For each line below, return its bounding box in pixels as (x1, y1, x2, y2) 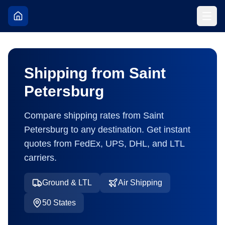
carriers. (24, 153, 57, 163)
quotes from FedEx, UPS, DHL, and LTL (24, 139, 184, 149)
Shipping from (24, 65, 129, 81)
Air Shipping (118, 178, 162, 187)
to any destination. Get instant (68, 125, 190, 135)
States (51, 198, 76, 207)
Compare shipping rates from (24, 110, 143, 121)
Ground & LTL (42, 178, 92, 187)
